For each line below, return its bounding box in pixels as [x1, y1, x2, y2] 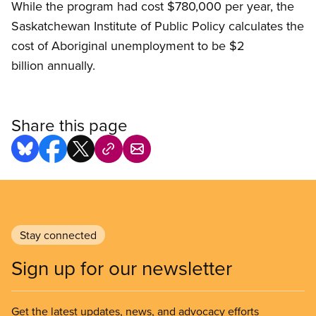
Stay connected [20, 227, 97, 243]
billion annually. [11, 56, 95, 75]
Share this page [11, 113, 128, 138]
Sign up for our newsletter [11, 254, 232, 282]
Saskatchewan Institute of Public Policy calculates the [11, 17, 304, 35]
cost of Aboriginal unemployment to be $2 [11, 37, 245, 55]
